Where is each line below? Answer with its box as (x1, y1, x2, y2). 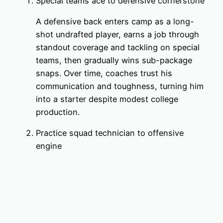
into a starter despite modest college (36, 94, 178, 104)
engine (36, 141, 62, 151)
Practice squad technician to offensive (36, 128, 184, 138)
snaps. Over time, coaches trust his (36, 68, 172, 78)
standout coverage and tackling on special (36, 42, 200, 52)
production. (36, 107, 80, 117)
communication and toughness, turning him (36, 81, 204, 91)
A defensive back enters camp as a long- (36, 16, 194, 26)
